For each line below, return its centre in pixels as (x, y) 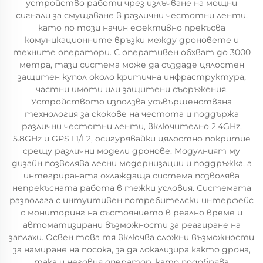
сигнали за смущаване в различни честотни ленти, (131, 15)
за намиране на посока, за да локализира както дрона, (131, 249)
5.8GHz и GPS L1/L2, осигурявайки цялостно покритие (131, 139)
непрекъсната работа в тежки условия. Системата (131, 188)
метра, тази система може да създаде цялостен (131, 65)
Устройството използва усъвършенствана (131, 102)
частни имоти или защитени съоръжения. (131, 89)
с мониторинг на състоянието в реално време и (131, 213)
